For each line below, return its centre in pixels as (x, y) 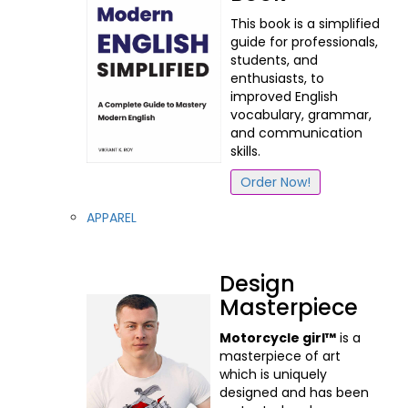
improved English (285, 96)
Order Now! (276, 182)
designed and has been (294, 392)
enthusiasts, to (278, 78)
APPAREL (112, 217)
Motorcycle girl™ (277, 337)
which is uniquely (273, 374)
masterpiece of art (280, 356)
